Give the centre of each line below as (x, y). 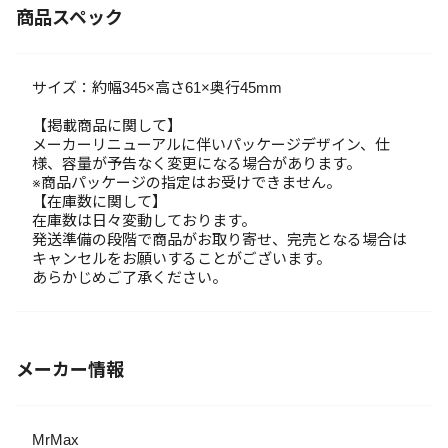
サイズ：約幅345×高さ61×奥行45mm (157, 87)
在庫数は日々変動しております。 (144, 220)
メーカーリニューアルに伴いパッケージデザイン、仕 (211, 144)
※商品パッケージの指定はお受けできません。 (186, 182)
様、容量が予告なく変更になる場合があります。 (196, 163)
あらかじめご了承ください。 (129, 277)
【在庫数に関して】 (99, 201)
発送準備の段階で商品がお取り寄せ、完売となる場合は (219, 239)
